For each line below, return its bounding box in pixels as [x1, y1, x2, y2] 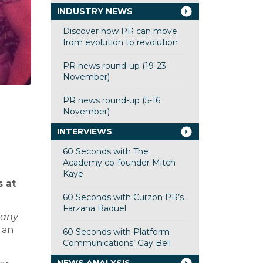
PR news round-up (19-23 [62, 60, 166, 71]
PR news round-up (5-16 [62, 95, 160, 106]
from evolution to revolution [62, 37, 178, 48]
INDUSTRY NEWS [56, 6, 133, 16]
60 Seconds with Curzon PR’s [62, 192, 184, 203]
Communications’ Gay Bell [62, 238, 171, 248]
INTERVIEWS [56, 126, 112, 137]
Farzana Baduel [62, 203, 126, 214]
